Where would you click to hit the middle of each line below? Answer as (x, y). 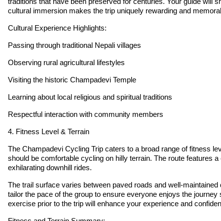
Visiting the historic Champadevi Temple (72, 79)
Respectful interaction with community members (86, 114)
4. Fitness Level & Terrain (49, 131)
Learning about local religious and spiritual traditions (90, 97)
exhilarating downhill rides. (50, 167)
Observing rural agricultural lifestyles (66, 62)
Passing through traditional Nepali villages (74, 45)
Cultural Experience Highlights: (57, 28)
